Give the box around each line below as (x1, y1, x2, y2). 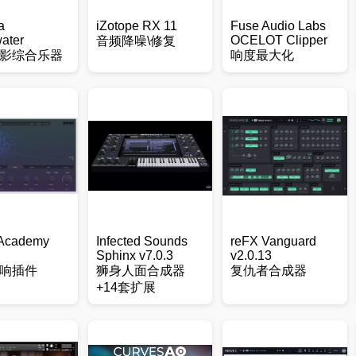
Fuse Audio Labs (230, 19, 326, 33)
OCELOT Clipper (230, 33, 327, 47)
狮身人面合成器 (95, 264, 185, 277)
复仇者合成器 (230, 264, 307, 277)
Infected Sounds (95, 234, 188, 248)
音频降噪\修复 (95, 34, 176, 48)
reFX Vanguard (230, 234, 316, 248)
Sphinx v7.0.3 (95, 249, 173, 262)
